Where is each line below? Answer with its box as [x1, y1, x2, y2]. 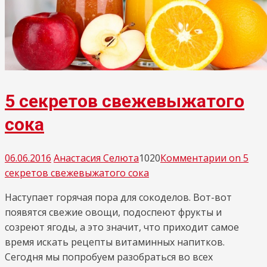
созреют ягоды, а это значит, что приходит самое [5, 220, 239, 234]
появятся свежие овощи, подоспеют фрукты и [5, 205, 222, 219]
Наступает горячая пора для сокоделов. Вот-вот [5, 190, 232, 204]
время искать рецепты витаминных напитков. [5, 235, 225, 249]
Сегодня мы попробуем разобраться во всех [5, 250, 213, 263]
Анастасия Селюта [54, 151, 139, 164]
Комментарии [160, 151, 226, 164]
